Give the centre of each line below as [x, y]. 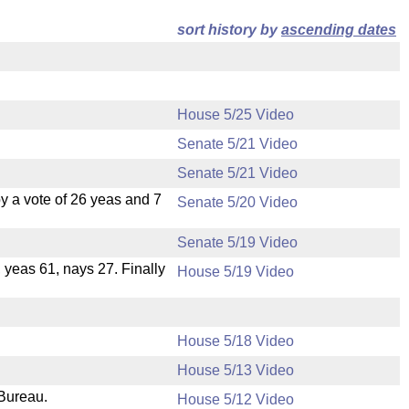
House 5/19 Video [236, 272]
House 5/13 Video [236, 370]
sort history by [229, 30]
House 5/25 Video [236, 115]
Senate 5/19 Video [237, 242]
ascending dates [339, 30]
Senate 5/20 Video [237, 202]
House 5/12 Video [236, 399]
